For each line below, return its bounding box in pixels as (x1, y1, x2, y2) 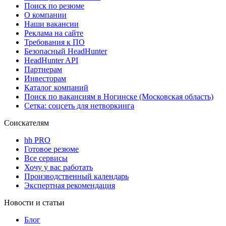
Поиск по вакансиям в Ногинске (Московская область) (24, 92, 213, 101)
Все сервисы (24, 153, 68, 162)
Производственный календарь (24, 172, 129, 181)
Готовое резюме (24, 144, 79, 153)
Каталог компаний (24, 83, 88, 92)
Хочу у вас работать (24, 162, 93, 172)
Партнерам (24, 65, 62, 74)
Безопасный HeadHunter (24, 46, 107, 55)
